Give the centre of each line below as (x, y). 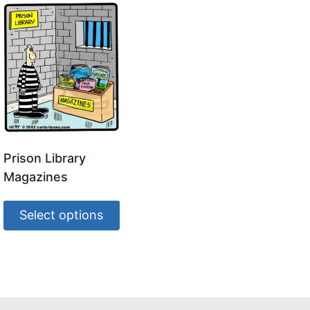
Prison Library (44, 158)
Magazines (35, 176)
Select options (62, 215)
